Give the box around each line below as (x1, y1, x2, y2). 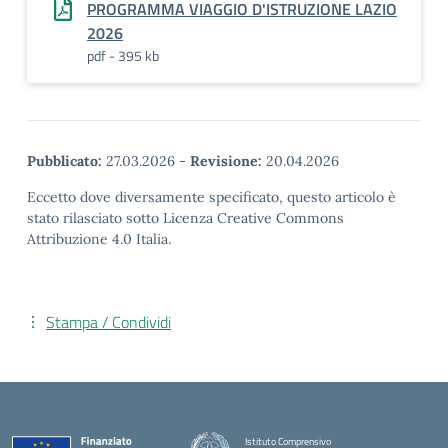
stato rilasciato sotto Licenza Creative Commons (27, 208, 344, 227)
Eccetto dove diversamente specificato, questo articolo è (27, 187, 396, 206)
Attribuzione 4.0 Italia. (27, 229, 171, 248)
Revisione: (190, 151, 262, 170)
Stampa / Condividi (46, 309, 171, 334)
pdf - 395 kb (87, 44, 159, 66)
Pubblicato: (27, 151, 102, 170)
